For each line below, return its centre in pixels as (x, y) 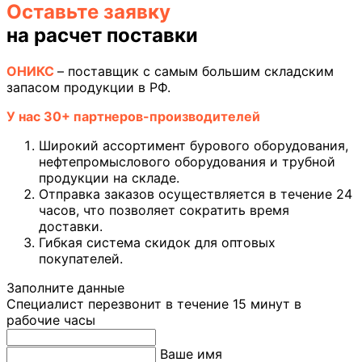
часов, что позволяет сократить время (164, 210)
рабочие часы (51, 320)
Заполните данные (65, 287)
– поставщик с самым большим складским (196, 71)
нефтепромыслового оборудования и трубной (187, 161)
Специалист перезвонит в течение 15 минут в (154, 303)
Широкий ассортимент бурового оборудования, (194, 145)
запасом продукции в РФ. (88, 87)
